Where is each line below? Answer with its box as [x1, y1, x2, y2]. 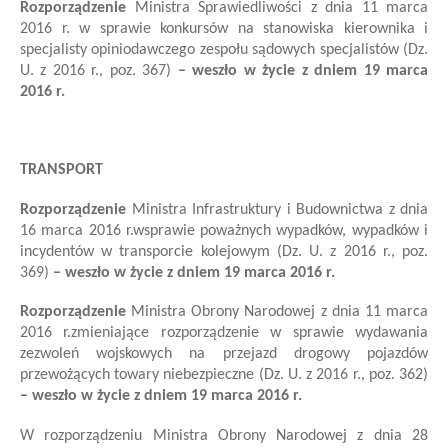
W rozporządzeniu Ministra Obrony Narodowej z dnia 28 [20, 427, 428, 444]
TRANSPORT [20, 162, 103, 179]
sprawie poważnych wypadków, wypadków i [143, 222, 429, 239]
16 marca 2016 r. [20, 222, 133, 239]
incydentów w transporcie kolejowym [20, 243, 270, 260]
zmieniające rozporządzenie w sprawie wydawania [71, 325, 429, 342]
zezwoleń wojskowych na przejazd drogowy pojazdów [20, 346, 428, 363]
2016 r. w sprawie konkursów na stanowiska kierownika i [20, 21, 428, 38]
